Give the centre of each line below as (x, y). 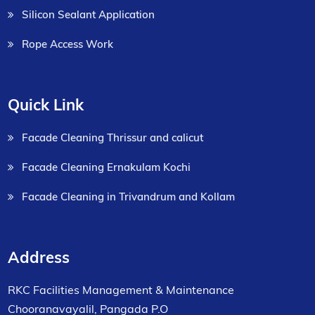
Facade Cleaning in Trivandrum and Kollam (129, 196)
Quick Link (46, 104)
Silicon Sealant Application (89, 14)
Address (39, 257)
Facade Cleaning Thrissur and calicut (113, 137)
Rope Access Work (68, 44)
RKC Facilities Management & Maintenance (121, 289)
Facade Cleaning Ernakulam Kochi (107, 167)
